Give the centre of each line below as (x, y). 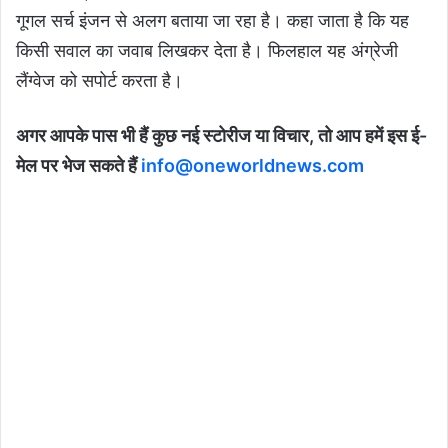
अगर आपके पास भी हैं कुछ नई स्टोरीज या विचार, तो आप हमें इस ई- (221, 136)
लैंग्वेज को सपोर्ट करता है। (99, 81)
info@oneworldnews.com (252, 166)
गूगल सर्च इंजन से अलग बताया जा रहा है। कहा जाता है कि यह (212, 21)
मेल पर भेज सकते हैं (78, 166)
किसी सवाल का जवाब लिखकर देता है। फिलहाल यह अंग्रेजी (207, 51)
